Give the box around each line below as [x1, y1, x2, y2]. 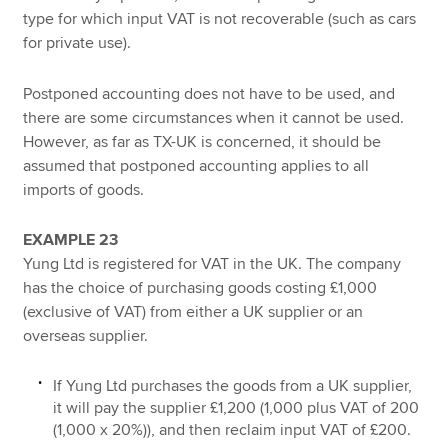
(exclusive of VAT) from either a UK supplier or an [23, 302, 364, 323]
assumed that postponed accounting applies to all [23, 155, 370, 176]
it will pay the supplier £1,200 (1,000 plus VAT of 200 [53, 398, 420, 419]
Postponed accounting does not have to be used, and [23, 83, 396, 104]
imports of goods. [23, 179, 145, 200]
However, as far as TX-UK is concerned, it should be [23, 131, 382, 152]
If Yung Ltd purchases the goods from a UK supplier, [53, 376, 413, 397]
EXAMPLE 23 [23, 230, 119, 251]
